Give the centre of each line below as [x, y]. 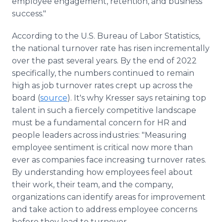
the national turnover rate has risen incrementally [111, 48]
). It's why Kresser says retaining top [137, 98]
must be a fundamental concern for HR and [99, 123]
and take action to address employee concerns [105, 209]
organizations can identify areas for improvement [109, 197]
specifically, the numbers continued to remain [103, 73]
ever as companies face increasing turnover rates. [109, 160]
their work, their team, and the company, [92, 185]
